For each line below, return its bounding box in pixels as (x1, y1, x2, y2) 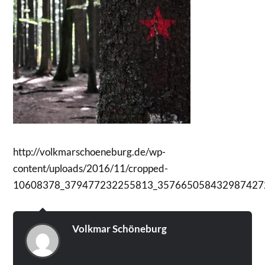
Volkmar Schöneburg (72, 222, 167, 235)
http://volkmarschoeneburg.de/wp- (13, 145, 166, 158)
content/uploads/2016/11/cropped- (13, 161, 169, 174)
